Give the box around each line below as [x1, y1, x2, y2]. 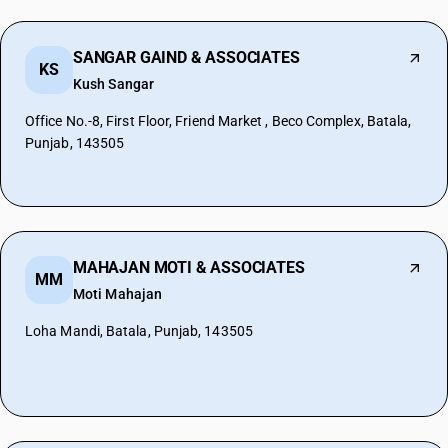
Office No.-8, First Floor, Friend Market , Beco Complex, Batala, [25, 113, 412, 129]
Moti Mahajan [73, 286, 163, 302]
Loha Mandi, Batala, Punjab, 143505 [25, 323, 253, 339]
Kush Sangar [73, 76, 154, 92]
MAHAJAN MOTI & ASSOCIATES [73, 258, 305, 277]
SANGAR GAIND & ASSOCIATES [73, 48, 300, 67]
